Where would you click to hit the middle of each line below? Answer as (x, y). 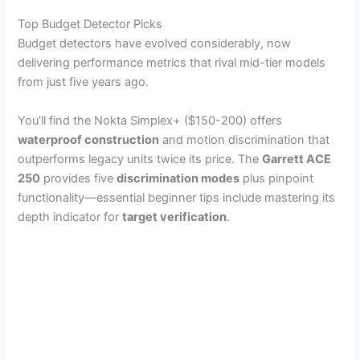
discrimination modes (178, 178)
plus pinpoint (277, 178)
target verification (175, 217)
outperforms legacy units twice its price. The (140, 159)
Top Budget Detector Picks (90, 25)
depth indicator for (70, 217)
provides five (79, 178)
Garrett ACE (297, 159)
